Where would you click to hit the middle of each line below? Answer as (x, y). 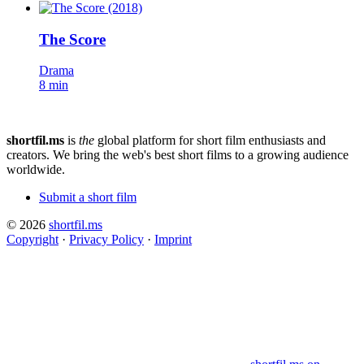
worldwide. (36, 170)
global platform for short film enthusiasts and (210, 141)
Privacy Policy (106, 240)
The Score (72, 39)
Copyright (32, 240)
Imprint (173, 240)
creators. (28, 155)
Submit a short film (88, 197)
